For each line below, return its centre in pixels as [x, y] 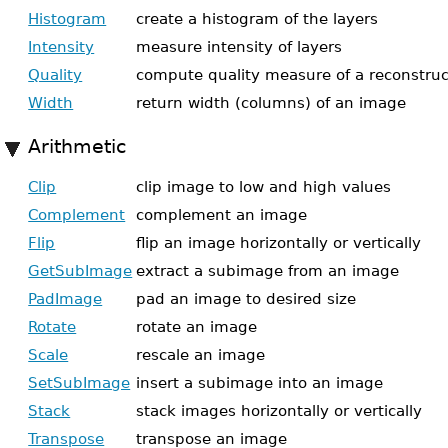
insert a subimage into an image [260, 382]
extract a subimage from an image [268, 270]
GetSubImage [80, 270]
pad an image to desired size [246, 298]
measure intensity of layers [239, 46]
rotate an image [197, 326]
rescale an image [201, 354]
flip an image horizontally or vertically [279, 242]
